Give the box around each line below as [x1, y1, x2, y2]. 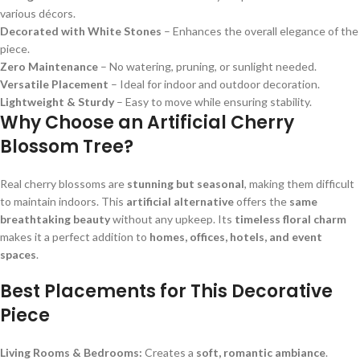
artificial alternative [126, 194, 234, 209]
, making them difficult [244, 177, 354, 191]
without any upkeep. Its [110, 212, 235, 227]
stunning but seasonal [127, 177, 244, 191]
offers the [234, 194, 289, 209]
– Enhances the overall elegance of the [162, 24, 358, 39]
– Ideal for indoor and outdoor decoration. [108, 77, 320, 92]
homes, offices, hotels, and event [149, 230, 322, 244]
